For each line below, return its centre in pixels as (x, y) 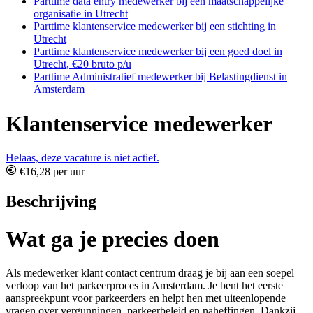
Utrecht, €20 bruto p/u (82, 64)
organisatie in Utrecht (81, 14)
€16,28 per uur (51, 172)
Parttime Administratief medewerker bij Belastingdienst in (160, 77)
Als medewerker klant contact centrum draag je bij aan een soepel (150, 273)
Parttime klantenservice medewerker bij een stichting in (155, 27)
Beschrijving (51, 202)
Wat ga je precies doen (112, 239)
